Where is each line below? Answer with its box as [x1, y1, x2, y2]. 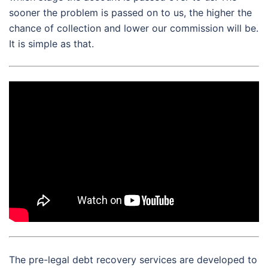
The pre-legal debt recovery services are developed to [9, 254, 257, 266]
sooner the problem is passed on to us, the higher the [9, 7, 252, 19]
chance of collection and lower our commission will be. [9, 22, 258, 35]
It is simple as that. [9, 38, 94, 50]
